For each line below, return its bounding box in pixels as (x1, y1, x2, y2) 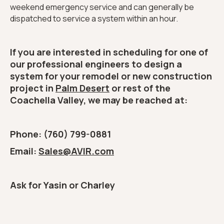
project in (10, 82, 55, 94)
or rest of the (109, 82, 170, 94)
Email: (10, 145, 38, 157)
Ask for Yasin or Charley (10, 179, 115, 191)
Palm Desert (55, 82, 109, 94)
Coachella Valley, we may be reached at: (10, 94, 187, 106)
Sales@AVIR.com (38, 145, 114, 157)
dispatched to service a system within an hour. (10, 13, 178, 24)
